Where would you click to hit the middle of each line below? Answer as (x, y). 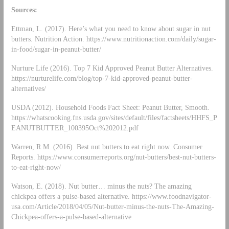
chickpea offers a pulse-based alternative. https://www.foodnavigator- (111, 196)
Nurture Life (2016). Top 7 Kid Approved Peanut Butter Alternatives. (112, 68)
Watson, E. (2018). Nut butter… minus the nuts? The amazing (101, 186)
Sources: (24, 10)
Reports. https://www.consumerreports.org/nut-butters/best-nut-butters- (113, 157)
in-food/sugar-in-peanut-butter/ (56, 49)
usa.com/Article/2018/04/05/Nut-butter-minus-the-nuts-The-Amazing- (112, 206)
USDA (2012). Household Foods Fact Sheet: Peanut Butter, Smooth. (110, 107)
